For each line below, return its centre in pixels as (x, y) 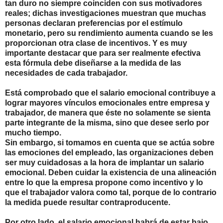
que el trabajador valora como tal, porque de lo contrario (111, 193)
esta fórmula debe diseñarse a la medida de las (93, 63)
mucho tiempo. (33, 133)
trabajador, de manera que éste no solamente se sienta (108, 113)
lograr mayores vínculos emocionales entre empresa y (107, 103)
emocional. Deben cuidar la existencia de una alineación (111, 173)
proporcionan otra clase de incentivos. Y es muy (96, 43)
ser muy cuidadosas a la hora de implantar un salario (105, 163)
